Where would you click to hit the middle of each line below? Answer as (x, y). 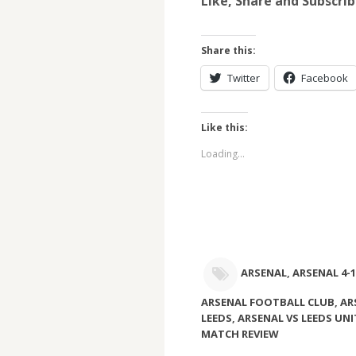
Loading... (222, 153)
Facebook (324, 77)
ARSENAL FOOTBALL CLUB (267, 302)
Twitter (243, 77)
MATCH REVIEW (240, 334)
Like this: (224, 127)
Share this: (228, 50)
